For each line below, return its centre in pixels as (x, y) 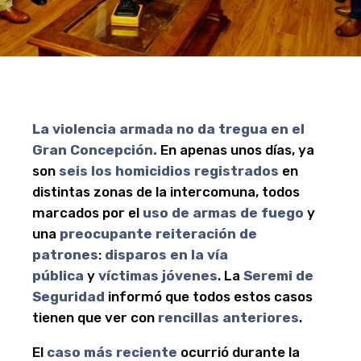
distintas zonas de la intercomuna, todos (166, 191)
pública (58, 275)
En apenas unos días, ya (236, 149)
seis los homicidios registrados (169, 170)
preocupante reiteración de (158, 233)
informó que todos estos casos (209, 296)
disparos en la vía (166, 254)
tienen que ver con (95, 317)
